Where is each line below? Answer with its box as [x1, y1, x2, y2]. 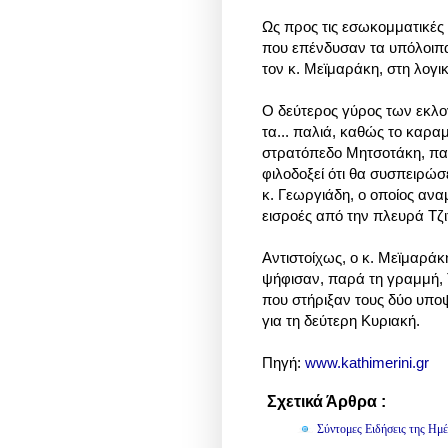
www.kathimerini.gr [305, 354, 429, 372]
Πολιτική [386, 396, 430, 411]
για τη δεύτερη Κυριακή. [262, 312, 424, 330]
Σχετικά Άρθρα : [267, 393, 386, 411]
